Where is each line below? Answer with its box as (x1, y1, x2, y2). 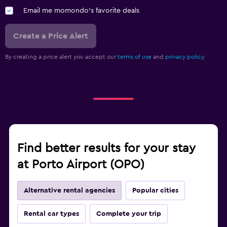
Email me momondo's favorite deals (23, 7, 139, 15)
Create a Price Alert (13, 32, 88, 41)
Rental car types (24, 210, 79, 218)
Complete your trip (96, 210, 161, 218)
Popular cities (132, 187, 178, 195)
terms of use (118, 54, 152, 60)
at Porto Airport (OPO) (17, 159, 144, 171)
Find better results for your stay (17, 142, 196, 155)
